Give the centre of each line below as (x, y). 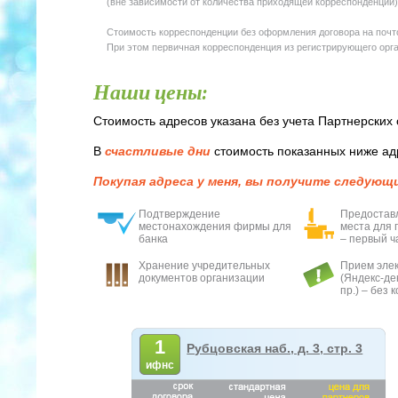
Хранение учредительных (204, 266)
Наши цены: (150, 92)
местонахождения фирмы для (215, 227)
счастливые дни (157, 151)
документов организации (201, 278)
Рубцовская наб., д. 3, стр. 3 (275, 348)
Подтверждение (179, 214)
